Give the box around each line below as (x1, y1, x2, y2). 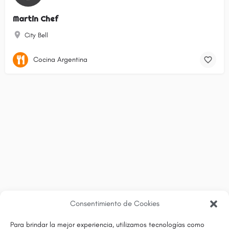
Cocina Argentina (33, 55, 87, 64)
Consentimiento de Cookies (70, 199, 159, 208)
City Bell (25, 31, 48, 39)
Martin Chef (13, 14, 58, 24)
